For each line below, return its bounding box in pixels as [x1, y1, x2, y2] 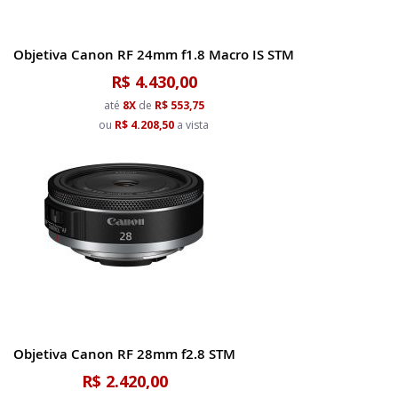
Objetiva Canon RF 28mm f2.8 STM [13, 345, 235, 363]
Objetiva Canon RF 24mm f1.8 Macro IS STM [13, 45, 294, 64]
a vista [174, 117, 209, 132]
